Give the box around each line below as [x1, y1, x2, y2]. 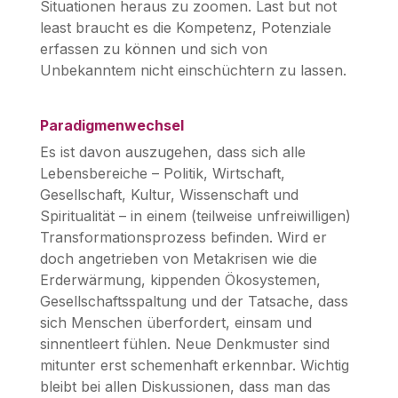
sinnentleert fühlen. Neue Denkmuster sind [39, 334, 330, 353]
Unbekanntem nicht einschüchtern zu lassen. [39, 60, 346, 79]
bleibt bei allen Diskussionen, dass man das [39, 377, 330, 395]
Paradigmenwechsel [39, 115, 184, 134]
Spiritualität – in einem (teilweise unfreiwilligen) [39, 206, 351, 225]
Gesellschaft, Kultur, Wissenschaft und [39, 185, 298, 203]
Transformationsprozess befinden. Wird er [39, 227, 327, 246]
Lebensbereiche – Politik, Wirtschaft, [39, 163, 285, 182]
